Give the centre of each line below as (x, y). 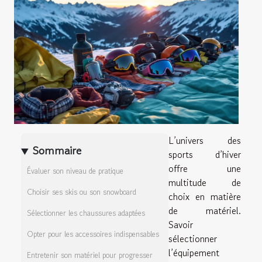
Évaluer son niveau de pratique (75, 171)
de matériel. (205, 210)
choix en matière (205, 196)
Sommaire (57, 151)
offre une (205, 168)
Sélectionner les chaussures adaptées (86, 213)
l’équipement (194, 252)
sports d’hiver (205, 154)
